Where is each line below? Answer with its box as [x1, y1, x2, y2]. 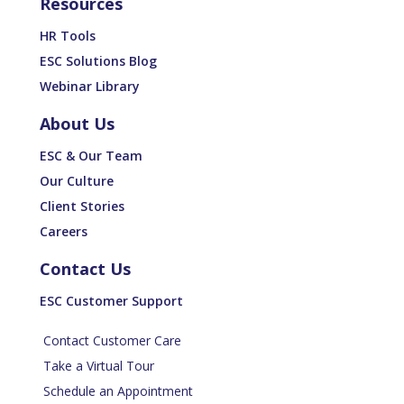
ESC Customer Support [40, 292, 183, 310]
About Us [40, 113, 115, 135]
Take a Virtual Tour [43, 357, 154, 375]
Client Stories [40, 197, 124, 216]
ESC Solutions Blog [40, 52, 157, 70]
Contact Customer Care [43, 332, 181, 350]
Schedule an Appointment [43, 382, 193, 400]
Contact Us [40, 258, 131, 280]
